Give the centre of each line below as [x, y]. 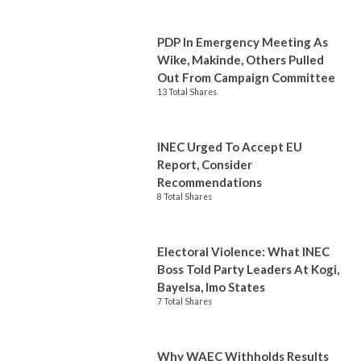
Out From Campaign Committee [246, 77]
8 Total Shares [185, 197]
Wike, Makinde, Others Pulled [241, 60]
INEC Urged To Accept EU [230, 147]
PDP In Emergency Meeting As [243, 42]
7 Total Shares [185, 301]
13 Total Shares [187, 92]
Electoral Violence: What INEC [243, 251]
